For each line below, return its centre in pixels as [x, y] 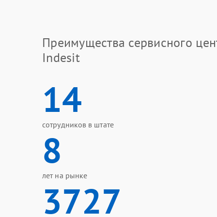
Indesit [61, 57]
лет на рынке [65, 175]
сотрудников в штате [78, 124]
